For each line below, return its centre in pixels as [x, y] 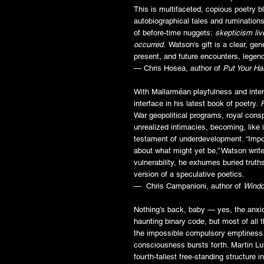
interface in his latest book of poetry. [197, 103]
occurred [148, 44]
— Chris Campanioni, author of [189, 186]
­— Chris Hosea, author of [178, 68]
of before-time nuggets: [174, 32]
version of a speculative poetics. [189, 174]
